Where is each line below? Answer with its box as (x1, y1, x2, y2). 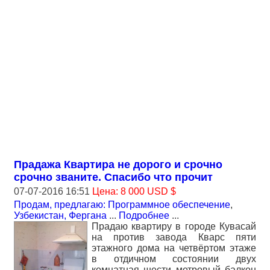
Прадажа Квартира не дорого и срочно (14, 159, 222, 171)
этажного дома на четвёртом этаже (92, 243, 256, 253)
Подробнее (119, 210, 169, 221)
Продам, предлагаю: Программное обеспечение (14, 199, 230, 210)
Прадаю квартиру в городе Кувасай (92, 221, 256, 231)
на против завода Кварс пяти (92, 232, 256, 242)
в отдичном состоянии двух (92, 254, 256, 264)
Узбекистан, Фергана (14, 210, 107, 221)
